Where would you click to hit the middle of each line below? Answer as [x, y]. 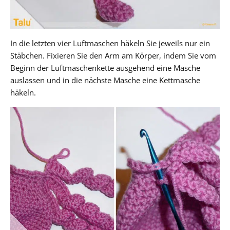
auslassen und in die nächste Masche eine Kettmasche [105, 80]
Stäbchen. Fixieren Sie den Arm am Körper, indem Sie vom [113, 55]
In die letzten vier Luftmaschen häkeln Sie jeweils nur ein [110, 43]
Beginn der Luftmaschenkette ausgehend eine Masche [105, 68]
